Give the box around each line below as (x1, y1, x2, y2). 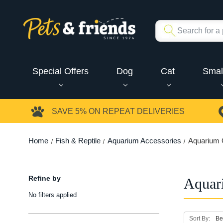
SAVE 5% (52, 107, 87, 116)
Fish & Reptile (55, 136, 101, 145)
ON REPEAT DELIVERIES (87, 107, 185, 116)
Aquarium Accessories (107, 136, 181, 145)
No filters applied (28, 191, 77, 199)
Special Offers (32, 66, 89, 76)
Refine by (28, 174, 61, 182)
